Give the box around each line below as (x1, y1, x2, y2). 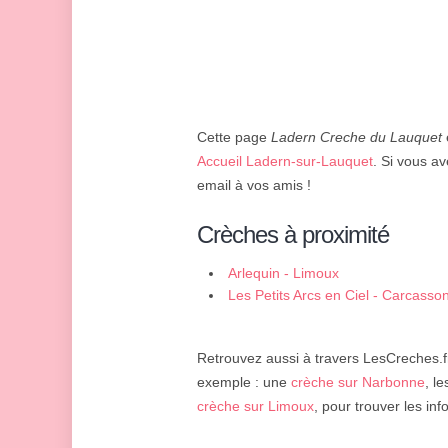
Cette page (197, 129, 271, 146)
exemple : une (197, 374, 291, 391)
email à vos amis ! (197, 177, 311, 194)
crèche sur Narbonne (291, 374, 425, 391)
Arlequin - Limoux (228, 265, 339, 282)
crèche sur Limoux (197, 398, 314, 415)
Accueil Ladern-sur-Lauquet (197, 153, 373, 170)
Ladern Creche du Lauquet (271, 129, 442, 146)
